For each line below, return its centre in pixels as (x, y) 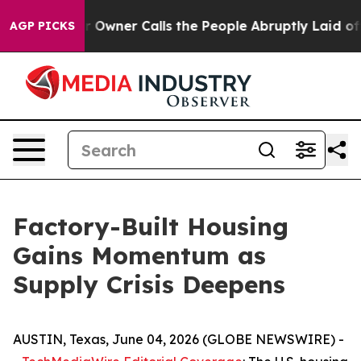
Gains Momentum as (139, 255)
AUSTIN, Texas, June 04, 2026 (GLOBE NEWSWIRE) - (178, 339)
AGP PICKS (42, 26)
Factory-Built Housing (151, 226)
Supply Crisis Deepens (149, 284)
